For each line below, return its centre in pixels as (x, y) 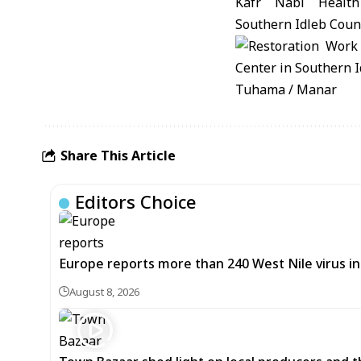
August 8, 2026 (104, 292)
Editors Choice (136, 201)
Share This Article (118, 155)
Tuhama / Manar (286, 89)
